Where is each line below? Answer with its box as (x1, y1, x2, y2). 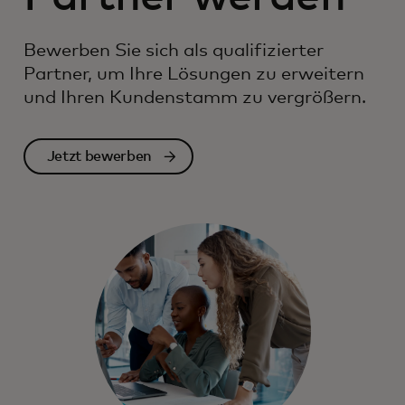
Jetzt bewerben (46, 149, 153, 165)
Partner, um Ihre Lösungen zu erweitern (24, 64, 364, 83)
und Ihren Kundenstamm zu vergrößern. (24, 88, 366, 107)
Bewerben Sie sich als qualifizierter (24, 41, 324, 60)
